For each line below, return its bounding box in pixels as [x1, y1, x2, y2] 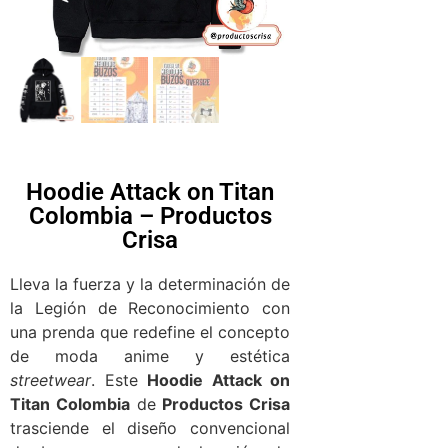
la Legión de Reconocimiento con [10, 298, 290, 319]
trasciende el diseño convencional [10, 418, 290, 439]
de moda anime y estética [10, 346, 290, 367]
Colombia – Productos [28, 202, 272, 231]
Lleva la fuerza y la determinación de [10, 274, 290, 295]
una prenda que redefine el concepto [10, 322, 290, 343]
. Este [91, 370, 147, 391]
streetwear [10, 370, 91, 391]
